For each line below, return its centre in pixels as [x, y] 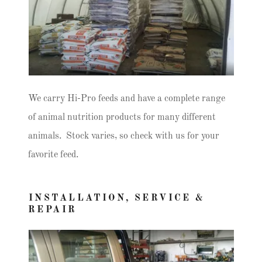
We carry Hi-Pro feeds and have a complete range [127, 99]
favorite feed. [53, 155]
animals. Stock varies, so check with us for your [124, 136]
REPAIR [53, 210]
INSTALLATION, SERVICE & [117, 198]
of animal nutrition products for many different [122, 118]
